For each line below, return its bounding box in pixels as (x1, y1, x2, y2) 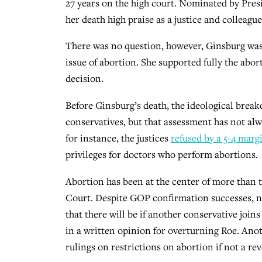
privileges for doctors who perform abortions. (65, 148, 258, 161)
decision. (65, 72, 104, 85)
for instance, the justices (65, 132, 171, 145)
